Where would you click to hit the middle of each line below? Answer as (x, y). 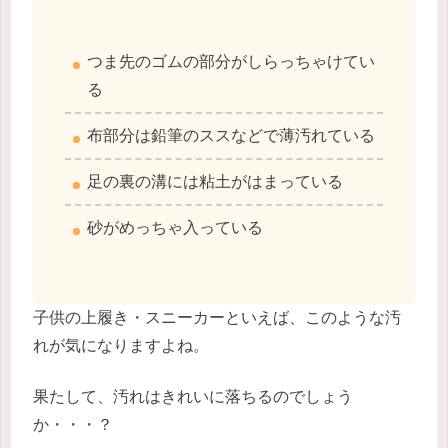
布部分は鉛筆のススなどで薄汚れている (231, 135)
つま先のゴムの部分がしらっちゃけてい (231, 61)
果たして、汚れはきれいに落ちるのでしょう (193, 396)
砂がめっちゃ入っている (175, 227)
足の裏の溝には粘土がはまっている (215, 181)
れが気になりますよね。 (121, 346)
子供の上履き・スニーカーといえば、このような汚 (217, 318)
